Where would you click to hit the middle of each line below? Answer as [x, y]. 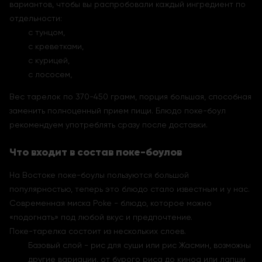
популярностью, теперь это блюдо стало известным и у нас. [130, 189]
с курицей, [49, 60]
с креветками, [56, 46]
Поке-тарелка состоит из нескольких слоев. [98, 231]
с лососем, [50, 74]
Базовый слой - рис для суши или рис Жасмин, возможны [139, 245]
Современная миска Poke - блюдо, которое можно [111, 203]
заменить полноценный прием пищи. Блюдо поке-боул [118, 110]
